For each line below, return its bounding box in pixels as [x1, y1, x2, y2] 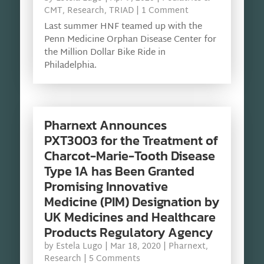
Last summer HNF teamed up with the [44, 19, 202, 35]
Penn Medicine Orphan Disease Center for [44, 32, 216, 48]
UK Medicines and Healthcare [44, 207, 216, 227]
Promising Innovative [44, 177, 168, 197]
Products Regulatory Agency [44, 223, 213, 243]
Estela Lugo [55, 239, 103, 255]
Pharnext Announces [44, 115, 167, 136]
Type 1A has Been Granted [44, 161, 194, 181]
